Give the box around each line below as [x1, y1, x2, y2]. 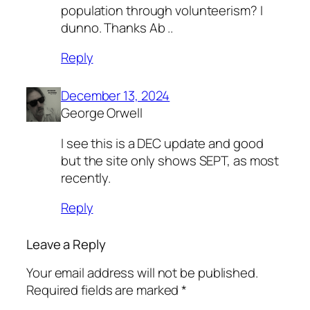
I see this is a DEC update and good [61, 134, 264, 152]
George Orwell [61, 104, 143, 122]
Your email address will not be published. [26, 263, 258, 282]
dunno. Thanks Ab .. [61, 18, 174, 37]
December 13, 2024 [61, 86, 170, 105]
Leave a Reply [26, 235, 106, 254]
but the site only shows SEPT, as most [61, 151, 280, 170]
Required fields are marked [26, 280, 182, 299]
